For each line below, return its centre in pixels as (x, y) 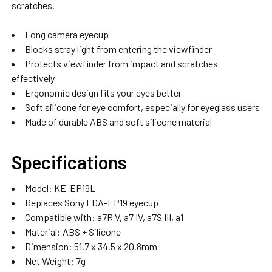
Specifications (69, 162)
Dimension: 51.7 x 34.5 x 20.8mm (91, 246)
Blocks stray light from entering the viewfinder (119, 49)
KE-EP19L (75, 188)
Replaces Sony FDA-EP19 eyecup (92, 202)
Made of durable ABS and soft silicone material (118, 121)
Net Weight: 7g (55, 260)
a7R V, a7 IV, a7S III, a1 (139, 217)
